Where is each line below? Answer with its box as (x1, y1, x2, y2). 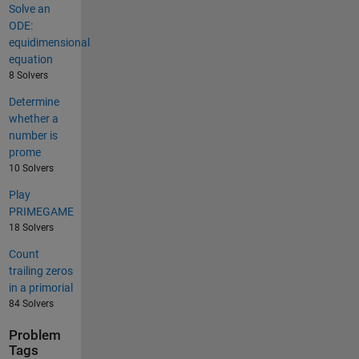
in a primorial (8, 281, 73, 295)
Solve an (8, 2, 50, 16)
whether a (8, 112, 58, 126)
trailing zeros (8, 264, 73, 278)
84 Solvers (8, 298, 54, 310)
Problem (8, 328, 61, 344)
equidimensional (8, 36, 90, 50)
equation (8, 53, 53, 67)
